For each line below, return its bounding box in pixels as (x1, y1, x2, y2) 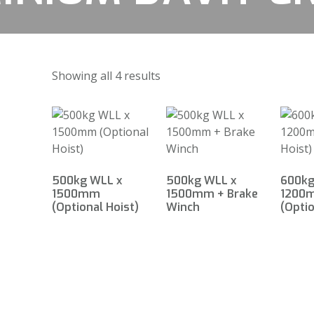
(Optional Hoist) (52, 200, 139, 214)
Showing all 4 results (52, 68, 161, 83)
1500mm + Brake (165, 186, 258, 201)
